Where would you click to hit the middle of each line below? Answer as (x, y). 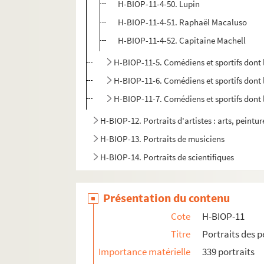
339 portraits (229, 252)
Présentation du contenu (167, 198)
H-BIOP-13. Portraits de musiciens (163, 139)
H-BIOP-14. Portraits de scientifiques (167, 157)
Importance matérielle (145, 252)
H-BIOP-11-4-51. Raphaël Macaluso (183, 22)
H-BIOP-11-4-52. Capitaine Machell (182, 41)
